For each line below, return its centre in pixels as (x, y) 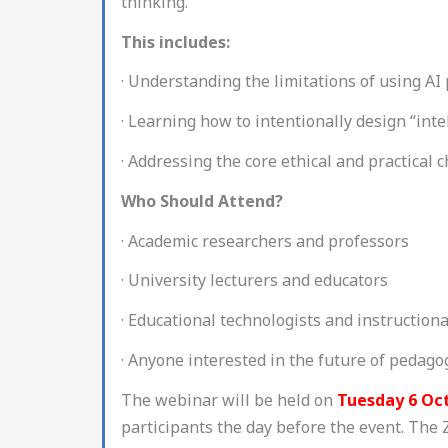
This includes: (175, 41)
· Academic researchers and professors (265, 240)
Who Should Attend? (202, 200)
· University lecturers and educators (254, 280)
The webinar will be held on (229, 399)
